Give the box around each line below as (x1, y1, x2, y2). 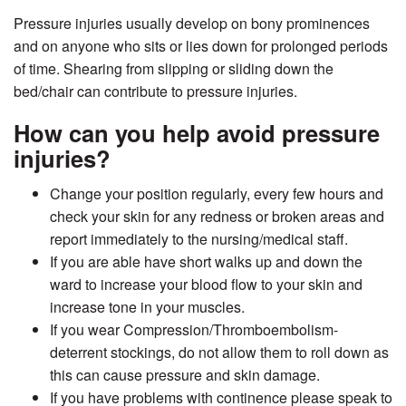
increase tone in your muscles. (50, 296, 245, 318)
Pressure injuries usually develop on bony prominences (14, 13, 370, 34)
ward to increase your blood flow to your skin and (50, 274, 362, 295)
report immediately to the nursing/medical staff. (50, 228, 348, 250)
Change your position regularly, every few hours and (50, 183, 383, 205)
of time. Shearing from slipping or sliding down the (14, 58, 333, 80)
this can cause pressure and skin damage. (50, 364, 320, 386)
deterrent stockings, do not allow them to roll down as (50, 342, 389, 363)
